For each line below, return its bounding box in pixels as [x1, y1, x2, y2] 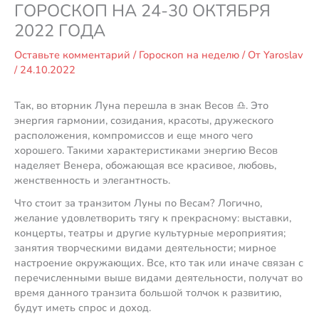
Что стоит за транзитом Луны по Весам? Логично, [14, 196, 262, 211]
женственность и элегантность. [14, 172, 170, 187]
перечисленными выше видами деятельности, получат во [14, 271, 303, 286]
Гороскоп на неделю [139, 47, 239, 62]
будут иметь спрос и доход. [14, 300, 151, 315]
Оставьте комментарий [14, 47, 130, 62]
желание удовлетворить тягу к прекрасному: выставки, [14, 211, 291, 226]
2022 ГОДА [14, 19, 105, 42]
